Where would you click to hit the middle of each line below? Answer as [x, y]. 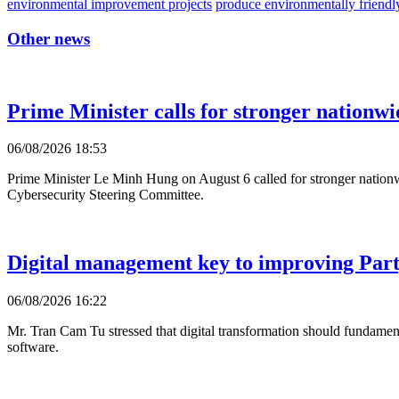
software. [33, 347]
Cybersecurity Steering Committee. [106, 195]
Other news [49, 38]
